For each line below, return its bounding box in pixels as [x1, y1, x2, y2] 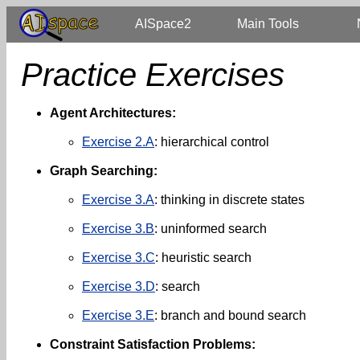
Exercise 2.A [82, 135, 154, 149]
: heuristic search [155, 251, 252, 264]
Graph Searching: [50, 164, 157, 178]
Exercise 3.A [82, 193, 154, 207]
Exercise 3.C [82, 251, 155, 264]
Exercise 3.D [82, 280, 155, 293]
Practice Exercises [21, 57, 284, 92]
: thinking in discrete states [154, 193, 305, 207]
